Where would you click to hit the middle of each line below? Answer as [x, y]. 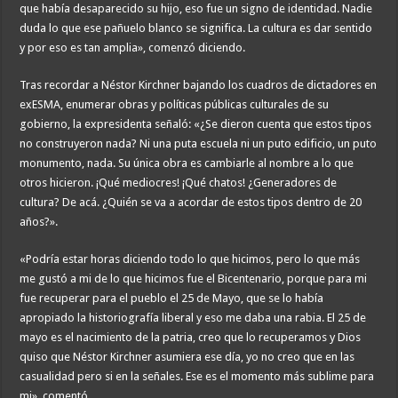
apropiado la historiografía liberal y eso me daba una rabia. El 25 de [193, 318]
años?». [39, 222]
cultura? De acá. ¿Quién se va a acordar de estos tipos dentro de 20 [191, 203]
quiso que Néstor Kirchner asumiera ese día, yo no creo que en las [187, 357]
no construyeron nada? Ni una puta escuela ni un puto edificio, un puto [199, 144]
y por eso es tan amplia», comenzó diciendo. [133, 48]
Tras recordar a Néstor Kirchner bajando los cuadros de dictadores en [199, 85]
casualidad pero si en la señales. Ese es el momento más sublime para [197, 377]
